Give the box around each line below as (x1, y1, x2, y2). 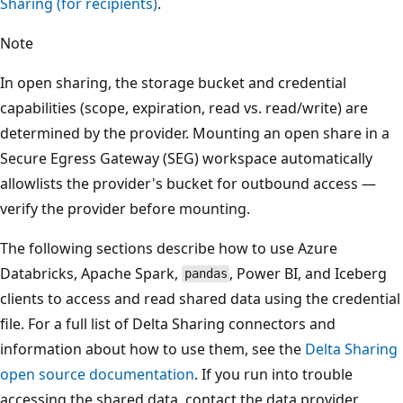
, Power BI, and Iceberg (229, 263, 388, 283)
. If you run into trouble (194, 363, 353, 384)
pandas (184, 266, 228, 282)
